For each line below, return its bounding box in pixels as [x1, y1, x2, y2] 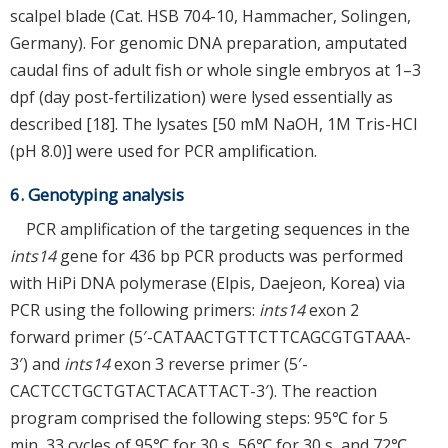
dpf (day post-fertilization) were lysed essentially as [10, 85, 393, 108]
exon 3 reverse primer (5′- [110, 352, 308, 375]
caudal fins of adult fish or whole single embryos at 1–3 [10, 58, 421, 81]
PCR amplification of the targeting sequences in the [26, 217, 410, 240]
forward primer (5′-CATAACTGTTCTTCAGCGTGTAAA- [10, 325, 411, 348]
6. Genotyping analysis [10, 182, 184, 206]
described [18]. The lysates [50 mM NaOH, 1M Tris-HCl [10, 112, 417, 135]
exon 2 [305, 298, 359, 321]
